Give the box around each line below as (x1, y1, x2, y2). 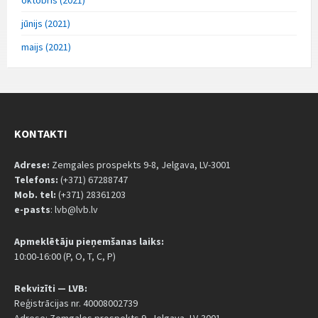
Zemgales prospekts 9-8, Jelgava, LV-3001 (52, 158, 231, 171)
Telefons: (14, 172, 58, 186)
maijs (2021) (21, 40, 71, 53)
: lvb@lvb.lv (50, 202, 98, 216)
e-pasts (14, 202, 50, 216)
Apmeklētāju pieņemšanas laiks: (14, 234, 164, 248)
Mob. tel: (14, 187, 56, 201)
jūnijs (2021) (21, 16, 70, 30)
